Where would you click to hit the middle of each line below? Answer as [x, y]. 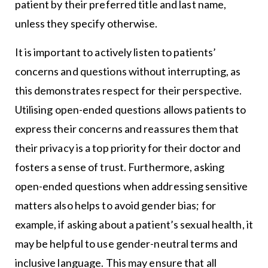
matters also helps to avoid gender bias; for [115, 205]
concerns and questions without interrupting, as [128, 71]
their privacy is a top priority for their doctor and [127, 148]
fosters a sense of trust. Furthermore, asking [120, 167]
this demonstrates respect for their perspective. [128, 91]
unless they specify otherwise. [86, 24]
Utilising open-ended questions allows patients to [130, 110]
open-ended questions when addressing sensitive [131, 186]
